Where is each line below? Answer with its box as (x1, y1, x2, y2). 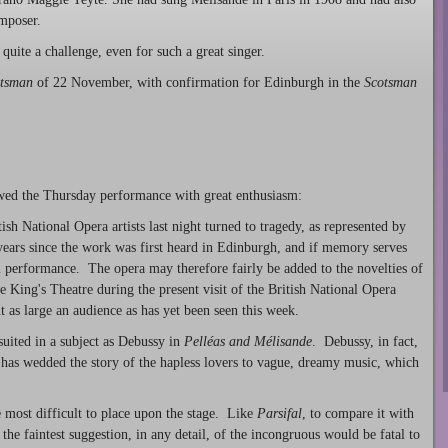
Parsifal (257, 406, 302, 422)
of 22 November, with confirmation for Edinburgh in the (33, 74, 364, 90)
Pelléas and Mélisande (184, 333, 312, 349)
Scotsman (364, 74, 417, 90)
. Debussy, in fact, (312, 333, 418, 349)
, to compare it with (302, 406, 414, 422)
